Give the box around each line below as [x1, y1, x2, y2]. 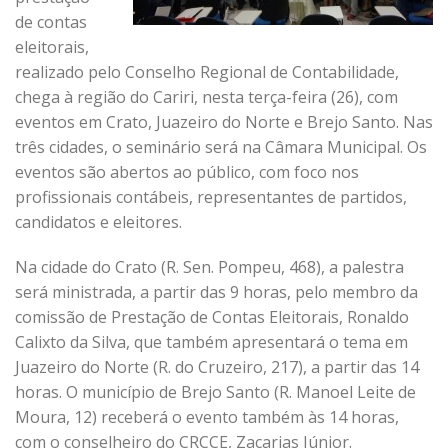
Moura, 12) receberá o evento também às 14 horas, [15, 406, 399, 428]
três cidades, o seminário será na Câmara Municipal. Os [15, 136, 427, 158]
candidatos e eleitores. [15, 211, 182, 233]
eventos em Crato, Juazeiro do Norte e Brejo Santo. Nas [15, 111, 433, 133]
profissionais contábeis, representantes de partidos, [15, 186, 407, 208]
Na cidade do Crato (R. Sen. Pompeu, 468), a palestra [15, 256, 404, 278]
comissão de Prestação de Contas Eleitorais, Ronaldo [15, 306, 409, 328]
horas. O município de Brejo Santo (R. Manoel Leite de [15, 381, 416, 403]
